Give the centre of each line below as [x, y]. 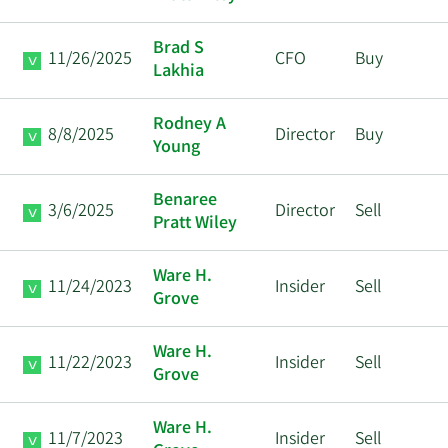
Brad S [178, 49]
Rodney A [189, 125]
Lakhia [178, 72]
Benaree [185, 201]
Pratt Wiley [195, 224]
